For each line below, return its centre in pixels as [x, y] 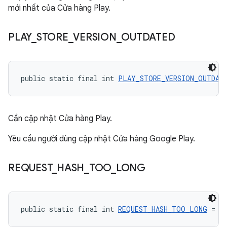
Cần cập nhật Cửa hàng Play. [60, 119]
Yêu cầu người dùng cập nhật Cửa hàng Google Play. [102, 139]
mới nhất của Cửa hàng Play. [59, 8]
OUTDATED [148, 37]
